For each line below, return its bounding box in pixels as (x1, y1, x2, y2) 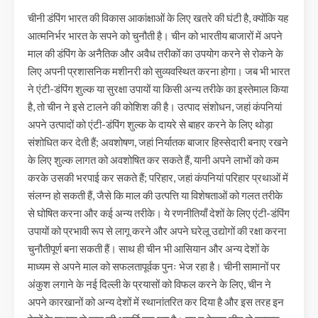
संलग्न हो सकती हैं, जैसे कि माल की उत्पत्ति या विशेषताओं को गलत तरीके (28, 189, 283, 202)
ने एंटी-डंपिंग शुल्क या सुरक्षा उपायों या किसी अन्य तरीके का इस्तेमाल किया (28, 82, 288, 96)
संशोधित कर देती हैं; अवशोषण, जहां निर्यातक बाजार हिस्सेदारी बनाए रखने (28, 136, 288, 149)
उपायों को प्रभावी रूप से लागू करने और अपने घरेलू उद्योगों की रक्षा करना (28, 224, 286, 238)
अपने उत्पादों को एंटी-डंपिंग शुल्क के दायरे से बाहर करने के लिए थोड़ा (28, 118, 273, 131)
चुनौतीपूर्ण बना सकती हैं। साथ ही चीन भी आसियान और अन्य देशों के (28, 242, 269, 256)
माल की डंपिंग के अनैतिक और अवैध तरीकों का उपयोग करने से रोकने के (28, 47, 283, 60)
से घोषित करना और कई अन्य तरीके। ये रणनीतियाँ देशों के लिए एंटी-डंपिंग (28, 207, 290, 220)
